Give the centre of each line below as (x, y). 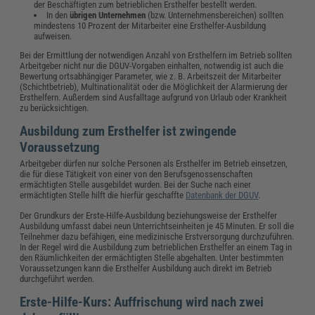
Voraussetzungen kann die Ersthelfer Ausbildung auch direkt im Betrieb (146, 269)
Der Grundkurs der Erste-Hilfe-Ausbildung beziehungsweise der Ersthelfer (149, 216)
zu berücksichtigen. (59, 108)
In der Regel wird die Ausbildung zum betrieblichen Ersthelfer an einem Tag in (156, 247)
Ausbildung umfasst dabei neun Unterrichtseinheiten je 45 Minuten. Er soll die (157, 226)
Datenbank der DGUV (222, 195)
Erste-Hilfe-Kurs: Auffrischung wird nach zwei (142, 302)
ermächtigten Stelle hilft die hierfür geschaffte (103, 195)
